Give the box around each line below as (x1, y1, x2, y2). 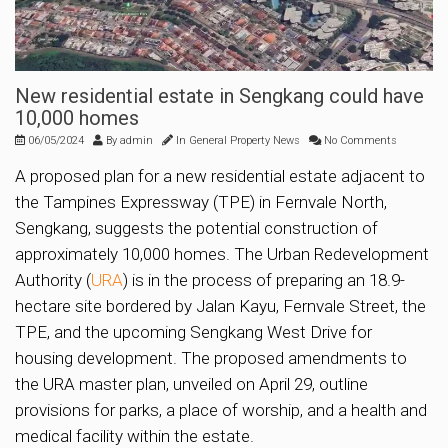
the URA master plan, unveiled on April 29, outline (15, 374, 368, 395)
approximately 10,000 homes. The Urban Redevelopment (15, 244, 429, 265)
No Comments (321, 134, 397, 148)
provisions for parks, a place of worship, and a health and (15, 400, 427, 421)
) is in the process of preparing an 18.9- (123, 270, 405, 291)
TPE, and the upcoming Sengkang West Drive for (15, 322, 372, 343)
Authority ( (15, 270, 91, 291)
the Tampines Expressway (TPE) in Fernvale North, (15, 192, 387, 213)
